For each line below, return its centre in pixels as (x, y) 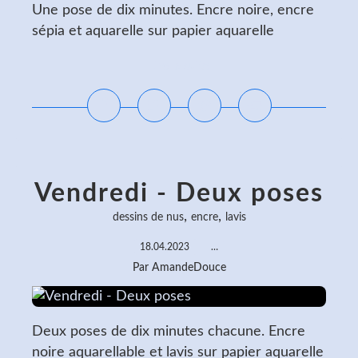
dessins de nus (148, 217)
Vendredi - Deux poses (179, 193)
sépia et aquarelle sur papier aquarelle (153, 31)
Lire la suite (179, 66)
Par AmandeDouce (179, 268)
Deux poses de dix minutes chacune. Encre (169, 332)
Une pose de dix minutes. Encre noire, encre (173, 10)
